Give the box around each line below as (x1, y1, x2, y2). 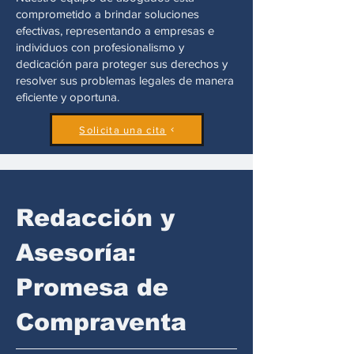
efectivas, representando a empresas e (16, 24, 214, 37)
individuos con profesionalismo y (16, 40, 184, 54)
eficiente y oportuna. (16, 90, 119, 104)
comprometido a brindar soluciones (16, 7, 199, 21)
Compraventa (16, 309, 186, 335)
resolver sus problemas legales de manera (16, 73, 234, 87)
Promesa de (16, 274, 168, 300)
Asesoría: (16, 239, 136, 265)
